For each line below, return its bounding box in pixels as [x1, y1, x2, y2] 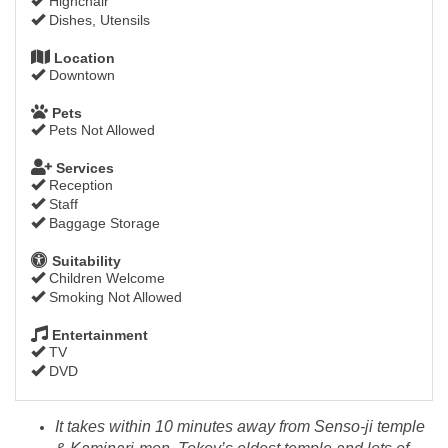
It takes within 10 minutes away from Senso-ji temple [55, 418, 425, 436]
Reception [45, 177, 113, 194]
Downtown [45, 67, 115, 84]
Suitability [48, 253, 121, 270]
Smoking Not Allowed [45, 289, 182, 306]
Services [52, 160, 114, 177]
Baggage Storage [45, 215, 160, 232]
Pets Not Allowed [45, 122, 155, 139]
